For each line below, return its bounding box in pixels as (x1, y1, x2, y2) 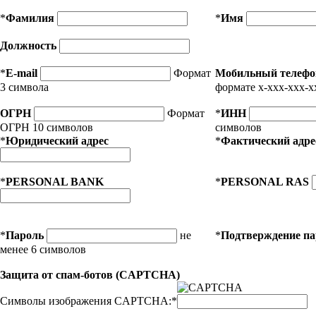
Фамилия (6, 12, 54, 24)
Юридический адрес (6, 135, 109, 147)
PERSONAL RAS (221, 176, 309, 188)
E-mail (6, 67, 37, 79)
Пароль (6, 229, 44, 241)
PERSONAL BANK (6, 176, 104, 188)
